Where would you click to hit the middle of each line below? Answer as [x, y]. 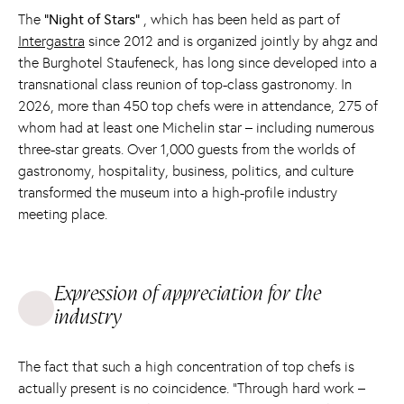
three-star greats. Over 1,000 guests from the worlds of [187, 149]
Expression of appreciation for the [188, 294]
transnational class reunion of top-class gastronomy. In [185, 84]
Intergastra [51, 41]
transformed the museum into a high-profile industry [178, 192]
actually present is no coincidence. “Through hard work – [192, 388]
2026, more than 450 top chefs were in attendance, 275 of [198, 106]
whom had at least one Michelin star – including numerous [196, 127]
